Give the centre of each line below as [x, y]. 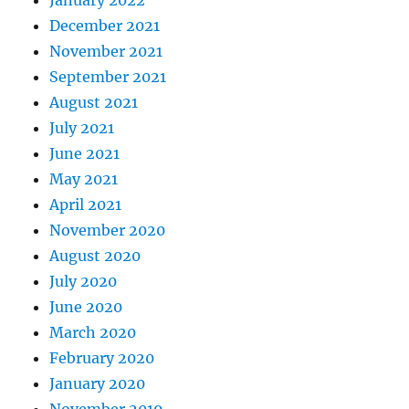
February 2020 [102, 357]
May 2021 [84, 178]
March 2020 [93, 332]
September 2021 [108, 76]
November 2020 [108, 230]
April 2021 [86, 204]
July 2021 [82, 127]
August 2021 [94, 102]
